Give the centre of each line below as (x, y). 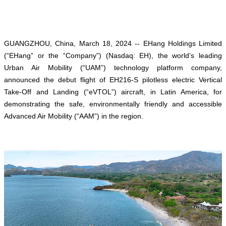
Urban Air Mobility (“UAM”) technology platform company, (113, 68)
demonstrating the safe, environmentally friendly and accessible (113, 104)
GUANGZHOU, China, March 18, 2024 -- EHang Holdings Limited (113, 44)
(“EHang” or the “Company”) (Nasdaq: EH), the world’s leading (113, 56)
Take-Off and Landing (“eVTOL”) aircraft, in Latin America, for (113, 92)
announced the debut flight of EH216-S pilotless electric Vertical (113, 80)
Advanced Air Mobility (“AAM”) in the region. (74, 116)
